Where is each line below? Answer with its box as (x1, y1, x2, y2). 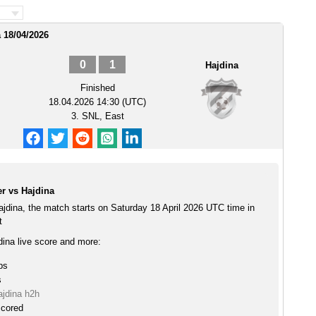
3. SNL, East (71, 111, 124, 121)
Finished (80, 83, 115, 93)
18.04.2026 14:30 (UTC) (49, 97, 146, 107)
